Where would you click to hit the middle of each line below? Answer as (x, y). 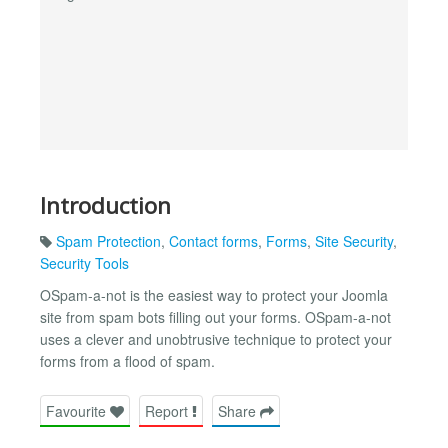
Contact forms (213, 241)
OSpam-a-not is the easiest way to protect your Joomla (214, 295)
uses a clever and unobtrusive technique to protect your (216, 339)
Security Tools (84, 263)
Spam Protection (108, 241)
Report (168, 410)
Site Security (354, 241)
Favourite (78, 410)
